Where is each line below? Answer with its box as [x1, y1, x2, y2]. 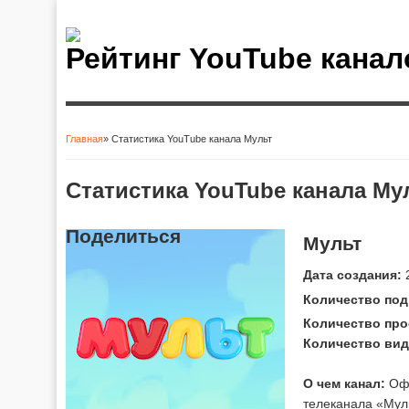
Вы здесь [66, 143, 156, 164]
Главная [66, 133, 103, 144]
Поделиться [66, 225, 181, 246]
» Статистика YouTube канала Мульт [103, 133, 272, 144]
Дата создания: [303, 267, 402, 282]
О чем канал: [303, 375, 385, 391]
